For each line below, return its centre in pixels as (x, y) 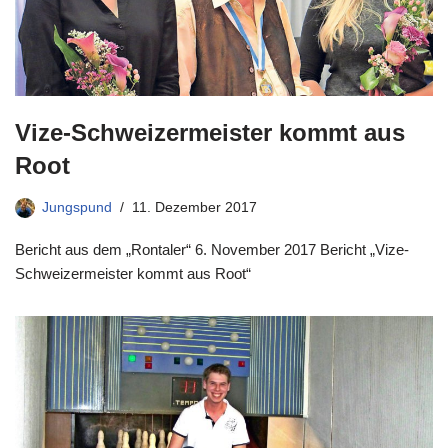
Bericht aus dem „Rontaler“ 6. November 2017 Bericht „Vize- (212, 250)
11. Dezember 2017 (194, 208)
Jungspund (77, 208)
